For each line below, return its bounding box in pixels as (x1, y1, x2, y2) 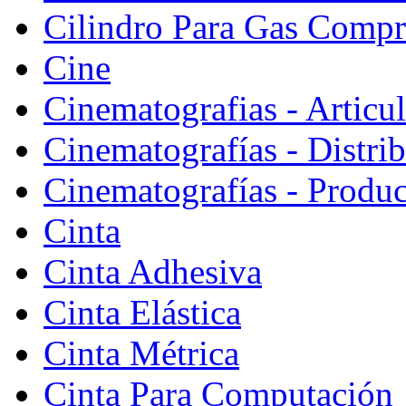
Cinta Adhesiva (43, 251, 262, 291)
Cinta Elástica (43, 292, 241, 332)
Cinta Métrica (43, 333, 239, 372)
